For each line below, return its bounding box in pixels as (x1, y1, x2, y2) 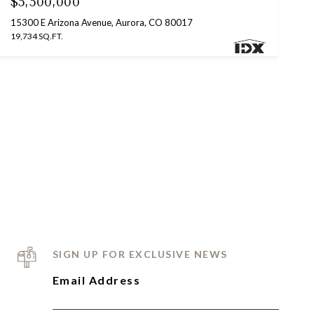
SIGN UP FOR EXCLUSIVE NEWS (52, 247, 228, 260)
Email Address (52, 273, 141, 287)
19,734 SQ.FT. (10, 30, 63, 41)
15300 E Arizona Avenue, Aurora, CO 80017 (10, 16, 193, 28)
